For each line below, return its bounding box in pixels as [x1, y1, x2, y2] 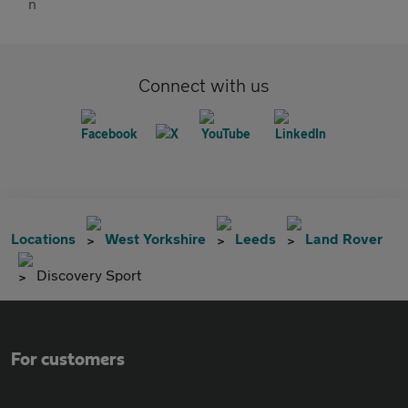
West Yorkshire [105, 229, 206, 248]
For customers [11, 351, 125, 370]
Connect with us [138, 75, 270, 97]
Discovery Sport [36, 266, 141, 284]
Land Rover [305, 229, 382, 248]
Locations [11, 229, 76, 248]
